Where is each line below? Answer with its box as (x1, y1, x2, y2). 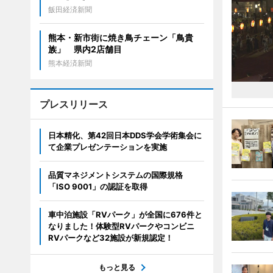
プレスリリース (39, 98, 108, 110)
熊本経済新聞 (48, 58, 92, 68)
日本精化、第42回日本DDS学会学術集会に (48, 130, 202, 140)
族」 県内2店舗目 (48, 44, 122, 54)
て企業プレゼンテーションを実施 (48, 142, 167, 152)
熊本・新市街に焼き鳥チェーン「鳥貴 (48, 32, 193, 43)
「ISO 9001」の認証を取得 (48, 182, 147, 191)
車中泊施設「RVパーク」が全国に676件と (48, 210, 202, 219)
